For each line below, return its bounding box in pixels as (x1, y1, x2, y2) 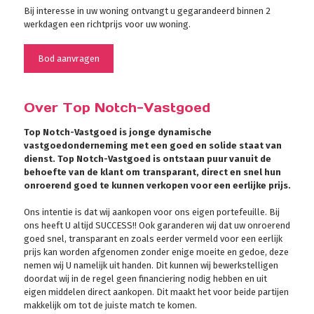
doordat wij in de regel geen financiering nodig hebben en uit (23, 273, 267, 284)
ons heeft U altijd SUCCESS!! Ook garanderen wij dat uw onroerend (23, 219, 290, 231)
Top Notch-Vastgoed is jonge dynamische (23, 126, 212, 137)
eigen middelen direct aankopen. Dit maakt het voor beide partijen (23, 286, 289, 297)
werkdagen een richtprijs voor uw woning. (23, 18, 191, 29)
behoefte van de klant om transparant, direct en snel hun (23, 166, 281, 177)
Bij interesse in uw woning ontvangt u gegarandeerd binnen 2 (23, 5, 271, 16)
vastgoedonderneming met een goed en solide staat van (23, 139, 282, 151)
